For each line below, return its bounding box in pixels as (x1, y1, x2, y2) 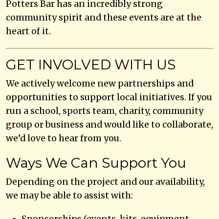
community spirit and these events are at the (6, 12, 201, 23)
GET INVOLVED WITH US (6, 56, 175, 73)
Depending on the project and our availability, (6, 176, 205, 187)
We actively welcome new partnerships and (6, 78, 194, 89)
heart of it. (6, 25, 51, 37)
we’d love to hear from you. (6, 132, 121, 144)
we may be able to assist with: (6, 190, 133, 201)
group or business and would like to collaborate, (6, 119, 213, 130)
